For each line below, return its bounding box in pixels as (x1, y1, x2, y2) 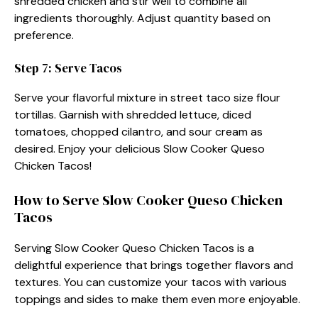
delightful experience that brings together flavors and (14, 257, 293, 273)
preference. (14, 27, 74, 43)
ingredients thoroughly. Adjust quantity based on (14, 10, 270, 26)
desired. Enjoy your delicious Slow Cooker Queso (14, 141, 265, 156)
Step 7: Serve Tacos (14, 59, 122, 77)
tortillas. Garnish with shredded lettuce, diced (14, 106, 251, 122)
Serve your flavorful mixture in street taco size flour (14, 89, 280, 105)
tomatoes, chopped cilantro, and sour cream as (14, 124, 263, 139)
